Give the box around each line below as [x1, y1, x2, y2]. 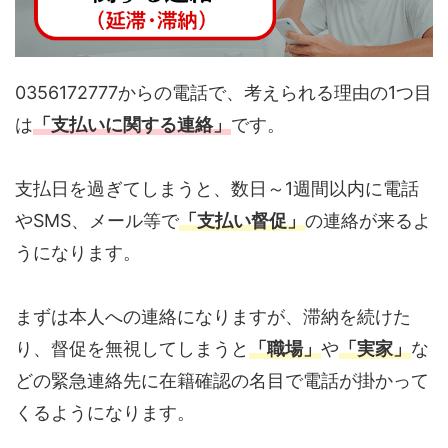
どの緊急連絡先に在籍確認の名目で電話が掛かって [15, 369, 429, 391]
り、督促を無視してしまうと [15, 337, 249, 359]
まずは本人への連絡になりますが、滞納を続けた [15, 305, 411, 327]
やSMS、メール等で [15, 209, 179, 231]
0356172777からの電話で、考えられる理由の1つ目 [15, 81, 432, 103]
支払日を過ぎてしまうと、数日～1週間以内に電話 [15, 177, 419, 199]
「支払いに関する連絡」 [33, 113, 231, 135]
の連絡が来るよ [305, 209, 431, 231]
